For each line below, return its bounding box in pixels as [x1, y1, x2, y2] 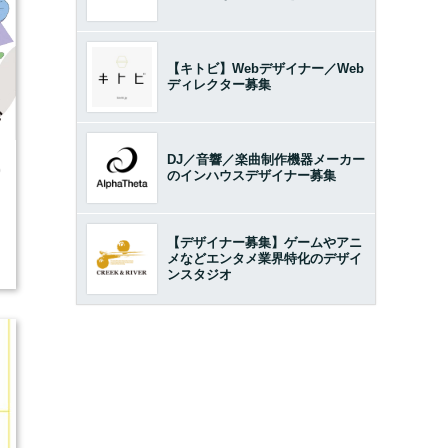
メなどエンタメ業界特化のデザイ [167, 251, 362, 267]
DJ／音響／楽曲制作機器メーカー [167, 152, 365, 168]
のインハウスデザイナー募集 [167, 168, 336, 184]
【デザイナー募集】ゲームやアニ [167, 235, 362, 251]
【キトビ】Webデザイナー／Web [167, 61, 364, 77]
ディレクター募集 [167, 77, 271, 93]
